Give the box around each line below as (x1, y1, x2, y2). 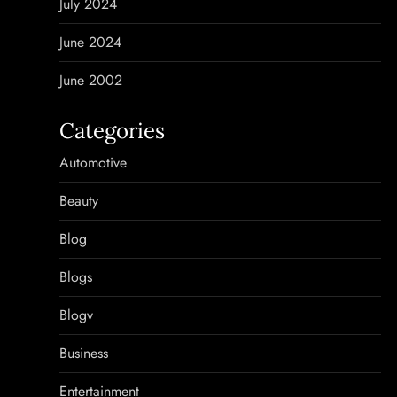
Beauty (59, 191, 99, 211)
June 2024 (59, 32, 122, 52)
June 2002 (59, 70, 123, 90)
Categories (59, 117, 166, 144)
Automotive (59, 152, 128, 173)
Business (59, 343, 109, 363)
